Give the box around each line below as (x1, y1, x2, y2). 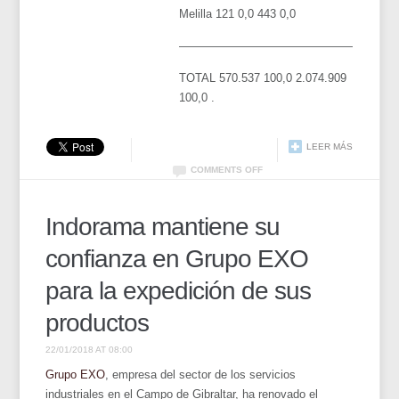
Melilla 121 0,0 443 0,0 (179, 6, 297, 20)
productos (45, 308, 150, 337)
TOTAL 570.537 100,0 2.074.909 (179, 70, 347, 85)
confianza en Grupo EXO (45, 244, 309, 273)
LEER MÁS (305, 141, 353, 151)
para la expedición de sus (45, 276, 312, 305)
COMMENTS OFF (190, 164, 263, 175)
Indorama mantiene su (45, 212, 281, 240)
